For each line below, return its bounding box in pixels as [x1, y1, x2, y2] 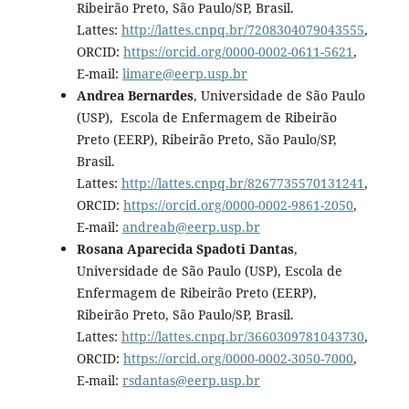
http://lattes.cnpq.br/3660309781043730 [121, 327, 364, 345]
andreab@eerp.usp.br [121, 217, 260, 236]
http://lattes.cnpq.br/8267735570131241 [121, 173, 364, 192]
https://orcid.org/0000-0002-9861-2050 [122, 195, 353, 214]
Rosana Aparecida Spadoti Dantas [76, 239, 294, 257]
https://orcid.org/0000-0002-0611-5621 [122, 42, 353, 60]
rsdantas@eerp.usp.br [121, 371, 260, 389]
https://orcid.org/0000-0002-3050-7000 [122, 349, 353, 367]
